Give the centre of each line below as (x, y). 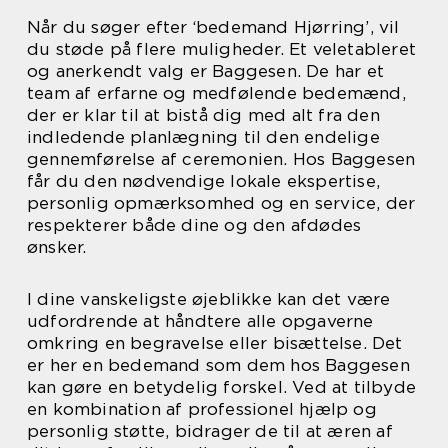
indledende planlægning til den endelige (203, 137)
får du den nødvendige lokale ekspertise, (204, 181)
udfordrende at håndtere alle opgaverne (200, 321)
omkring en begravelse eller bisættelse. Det (215, 343)
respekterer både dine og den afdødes (194, 225)
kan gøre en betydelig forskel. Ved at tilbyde (222, 387)
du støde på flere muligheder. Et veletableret (222, 49)
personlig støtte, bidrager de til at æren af (210, 431)
